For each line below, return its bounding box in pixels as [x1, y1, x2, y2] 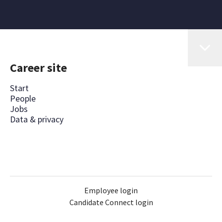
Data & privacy [10, 113, 63, 125]
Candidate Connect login [69, 197, 153, 207]
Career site [10, 60, 67, 75]
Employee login [84, 185, 138, 195]
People [10, 93, 36, 104]
